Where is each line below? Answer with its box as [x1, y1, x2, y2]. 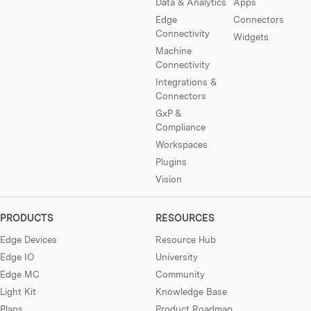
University [155, 251, 198, 262]
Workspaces [155, 138, 208, 150]
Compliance [155, 121, 205, 133]
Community [155, 268, 205, 280]
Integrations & [155, 76, 217, 87]
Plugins [155, 155, 187, 167]
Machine [155, 44, 192, 56]
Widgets [233, 31, 269, 42]
